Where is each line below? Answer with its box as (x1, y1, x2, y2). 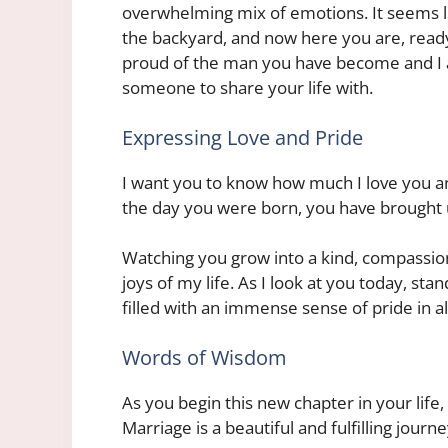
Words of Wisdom (122, 343, 287, 371)
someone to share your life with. (122, 76, 373, 100)
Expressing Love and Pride (122, 123, 363, 151)
